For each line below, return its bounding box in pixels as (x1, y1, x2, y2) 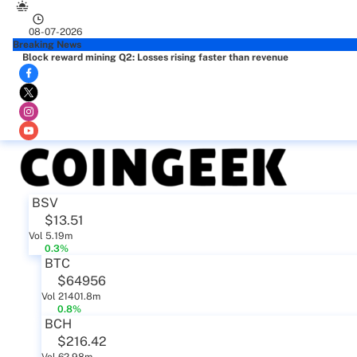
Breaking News (13, 39, 81, 50)
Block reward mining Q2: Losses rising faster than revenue (22, 52, 288, 63)
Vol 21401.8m (41, 291, 100, 302)
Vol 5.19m (29, 230, 73, 241)
